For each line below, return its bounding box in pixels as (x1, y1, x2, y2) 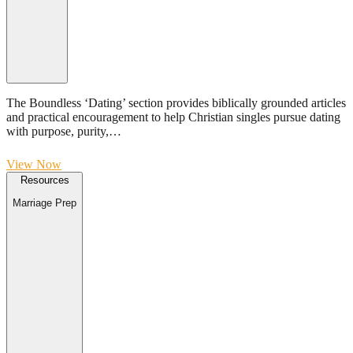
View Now (6, 158, 61, 172)
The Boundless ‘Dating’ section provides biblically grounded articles (6, 96, 346, 110)
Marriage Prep (13, 196, 76, 209)
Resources (20, 174, 69, 187)
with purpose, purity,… (6, 124, 121, 139)
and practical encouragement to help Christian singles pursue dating (6, 110, 340, 124)
